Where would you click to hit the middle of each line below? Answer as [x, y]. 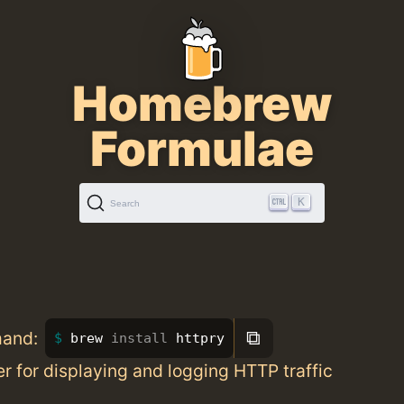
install [143, 338]
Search [125, 203]
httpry [200, 338]
